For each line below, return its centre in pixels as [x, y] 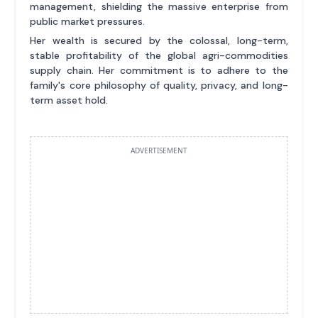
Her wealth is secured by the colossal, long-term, [159, 40]
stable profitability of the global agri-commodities [159, 55]
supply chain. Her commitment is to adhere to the [159, 70]
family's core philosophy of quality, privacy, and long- [159, 85]
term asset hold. [69, 100]
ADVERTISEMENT [159, 150]
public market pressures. [88, 21]
